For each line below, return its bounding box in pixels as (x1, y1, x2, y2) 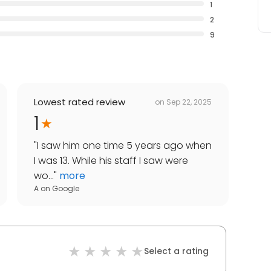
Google (52, 183, 79, 194)
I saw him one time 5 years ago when (37, 139, 212, 153)
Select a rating (144, 245, 209, 258)
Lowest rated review (34, 96, 125, 109)
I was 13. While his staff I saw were (34, 154, 188, 168)
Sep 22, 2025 (166, 96, 212, 107)
